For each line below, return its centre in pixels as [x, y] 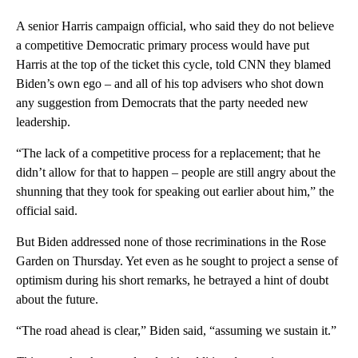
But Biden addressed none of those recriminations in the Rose [171, 241]
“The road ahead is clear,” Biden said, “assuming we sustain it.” [176, 330]
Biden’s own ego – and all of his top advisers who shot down [170, 83]
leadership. [43, 121]
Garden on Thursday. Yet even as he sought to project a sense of [177, 261]
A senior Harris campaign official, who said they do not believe [175, 26]
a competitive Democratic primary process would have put [163, 45]
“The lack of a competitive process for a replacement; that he [168, 153]
